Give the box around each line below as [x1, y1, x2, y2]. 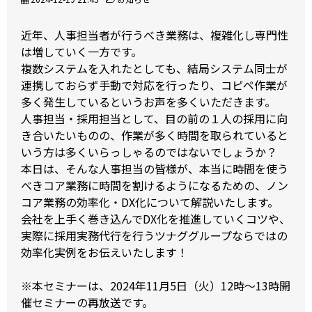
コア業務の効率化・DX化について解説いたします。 [21, 194, 279, 211]
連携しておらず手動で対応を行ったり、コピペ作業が [21, 77, 288, 94]
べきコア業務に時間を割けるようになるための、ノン [21, 177, 288, 194]
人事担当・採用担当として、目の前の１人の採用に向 [21, 110, 288, 127]
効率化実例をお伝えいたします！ [21, 244, 188, 261]
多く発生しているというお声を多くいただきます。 [21, 93, 276, 111]
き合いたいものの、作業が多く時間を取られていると [21, 127, 288, 144]
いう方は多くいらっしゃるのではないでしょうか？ [21, 143, 277, 161]
